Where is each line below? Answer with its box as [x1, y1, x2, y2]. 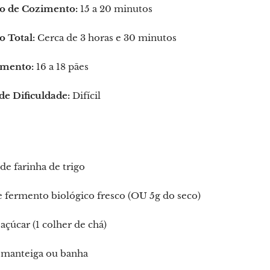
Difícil [70, 90, 101, 101]
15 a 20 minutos [78, 3, 152, 14]
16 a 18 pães [34, 61, 89, 72]
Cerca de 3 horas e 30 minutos [35, 32, 177, 43]
